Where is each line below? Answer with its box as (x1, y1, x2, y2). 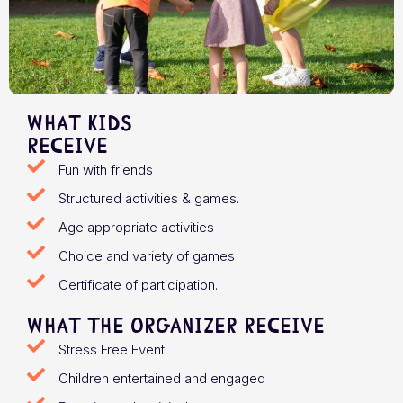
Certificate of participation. (58, 276, 218, 294)
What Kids (27, 112, 132, 136)
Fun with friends (58, 161, 153, 179)
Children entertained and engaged (58, 370, 265, 388)
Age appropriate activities (58, 219, 214, 237)
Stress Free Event (58, 341, 165, 359)
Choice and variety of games (58, 247, 235, 265)
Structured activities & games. (58, 190, 239, 208)
